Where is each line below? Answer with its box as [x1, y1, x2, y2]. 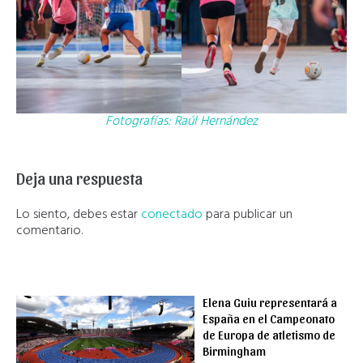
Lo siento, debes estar [16, 203, 141, 225]
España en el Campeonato [203, 310, 335, 326]
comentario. [16, 220, 83, 241]
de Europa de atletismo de [203, 327, 336, 342]
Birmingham [203, 343, 267, 358]
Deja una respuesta [16, 168, 143, 188]
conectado [141, 203, 203, 225]
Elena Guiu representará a [203, 294, 338, 310]
